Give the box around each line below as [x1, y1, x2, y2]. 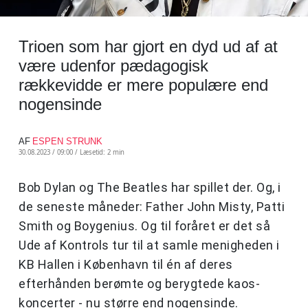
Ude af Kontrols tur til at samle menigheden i [19, 238, 280, 253]
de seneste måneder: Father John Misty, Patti [19, 199, 285, 214]
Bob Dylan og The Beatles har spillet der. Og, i [19, 180, 281, 195]
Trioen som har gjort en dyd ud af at [19, 37, 278, 56]
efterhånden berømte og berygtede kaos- [19, 276, 260, 291]
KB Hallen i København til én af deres [19, 257, 233, 272]
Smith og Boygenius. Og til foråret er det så [19, 219, 270, 234]
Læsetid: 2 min [80, 148, 124, 157]
